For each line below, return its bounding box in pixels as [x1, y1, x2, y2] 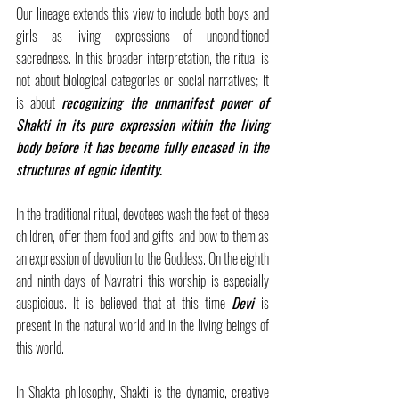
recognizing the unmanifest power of [61, 92, 270, 113]
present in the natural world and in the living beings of [16, 314, 269, 336]
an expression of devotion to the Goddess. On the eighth [16, 248, 269, 269]
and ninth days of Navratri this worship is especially [16, 270, 269, 291]
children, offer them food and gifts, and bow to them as [16, 225, 269, 247]
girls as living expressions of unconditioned [16, 25, 269, 46]
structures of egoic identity [16, 159, 159, 180]
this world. [16, 337, 64, 358]
